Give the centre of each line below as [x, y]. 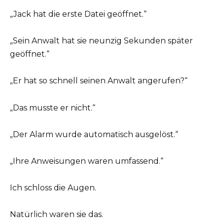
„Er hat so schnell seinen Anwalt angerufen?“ [99, 81]
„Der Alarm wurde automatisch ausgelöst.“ [94, 134]
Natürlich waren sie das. [56, 215]
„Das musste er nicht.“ [53, 108]
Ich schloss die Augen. [53, 188]
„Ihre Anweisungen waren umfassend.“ [87, 161]
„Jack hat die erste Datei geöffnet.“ [78, 14]
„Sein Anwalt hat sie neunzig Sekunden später [101, 41]
